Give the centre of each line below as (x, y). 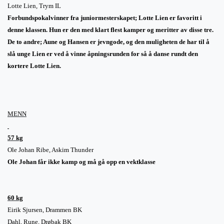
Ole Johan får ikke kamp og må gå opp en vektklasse (81, 161)
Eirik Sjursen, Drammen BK (45, 209)
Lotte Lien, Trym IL (34, 5)
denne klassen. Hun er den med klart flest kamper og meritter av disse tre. (110, 29)
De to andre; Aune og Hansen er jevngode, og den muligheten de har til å (108, 41)
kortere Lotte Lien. (34, 65)
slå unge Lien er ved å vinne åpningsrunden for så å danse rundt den (103, 53)
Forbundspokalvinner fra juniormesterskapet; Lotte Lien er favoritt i (105, 17)
